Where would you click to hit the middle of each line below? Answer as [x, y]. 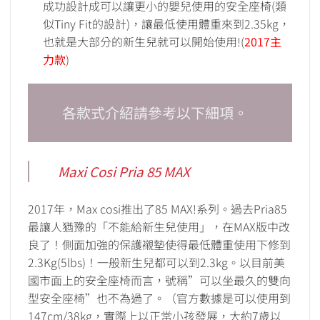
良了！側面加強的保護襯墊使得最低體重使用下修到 [159, 244]
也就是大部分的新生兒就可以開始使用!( [143, 42]
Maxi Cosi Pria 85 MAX [124, 171]
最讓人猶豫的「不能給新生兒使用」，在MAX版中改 [159, 226]
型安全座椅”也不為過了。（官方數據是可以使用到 [159, 297]
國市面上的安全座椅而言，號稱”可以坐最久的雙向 [159, 280]
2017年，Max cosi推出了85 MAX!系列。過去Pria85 [157, 208]
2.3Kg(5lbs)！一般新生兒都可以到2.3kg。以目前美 [156, 262]
